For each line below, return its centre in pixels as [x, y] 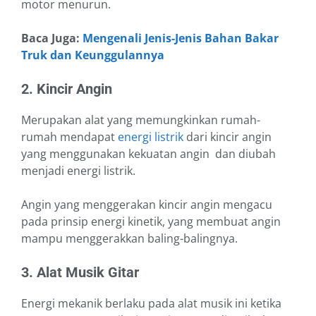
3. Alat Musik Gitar [80, 273]
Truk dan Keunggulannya [93, 55]
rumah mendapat [69, 137]
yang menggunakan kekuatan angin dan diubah [148, 154]
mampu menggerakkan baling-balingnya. [131, 239]
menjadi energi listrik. [80, 171]
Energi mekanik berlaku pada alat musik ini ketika [151, 304]
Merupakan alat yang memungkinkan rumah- [141, 120]
